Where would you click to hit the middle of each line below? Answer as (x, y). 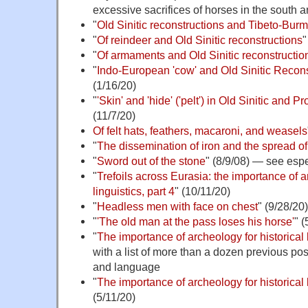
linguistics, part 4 (133, 191)
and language (126, 266)
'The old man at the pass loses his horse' (195, 221)
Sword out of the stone (151, 161)
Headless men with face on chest (177, 206)
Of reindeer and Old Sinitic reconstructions (199, 40)
